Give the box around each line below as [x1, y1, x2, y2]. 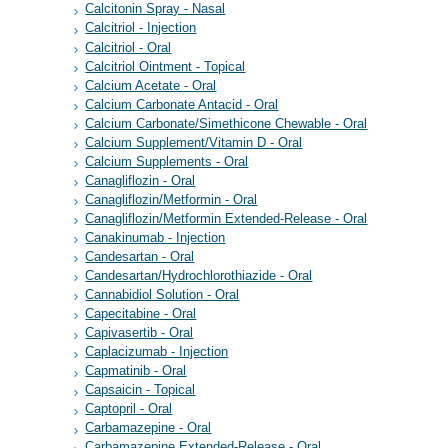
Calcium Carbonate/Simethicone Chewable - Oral [85, 116, 368, 131]
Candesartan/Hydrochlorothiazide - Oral [85, 268, 313, 283]
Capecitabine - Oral [85, 306, 197, 321]
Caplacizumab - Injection [85, 345, 229, 360]
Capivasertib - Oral [85, 325, 194, 340]
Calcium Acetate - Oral [85, 78, 217, 93]
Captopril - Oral [85, 402, 173, 417]
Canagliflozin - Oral [85, 173, 196, 188]
